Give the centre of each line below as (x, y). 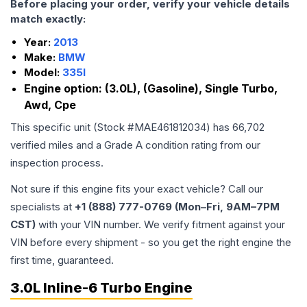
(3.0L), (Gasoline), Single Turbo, (191, 88)
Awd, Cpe (50, 105)
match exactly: (48, 19)
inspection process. (57, 163)
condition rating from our (201, 145)
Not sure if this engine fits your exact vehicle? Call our (137, 189)
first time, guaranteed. (62, 260)
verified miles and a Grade (73, 145)
